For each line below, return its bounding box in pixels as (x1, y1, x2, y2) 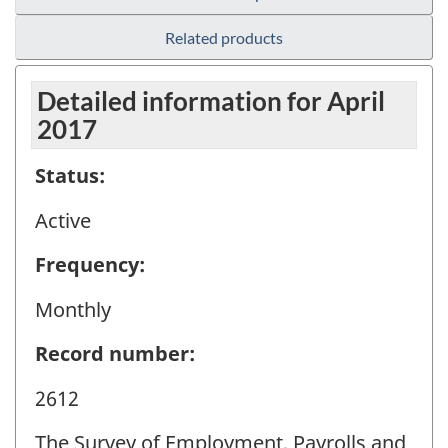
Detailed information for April (37, 85, 385, 118)
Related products (165, 28, 283, 48)
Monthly (35, 295, 111, 323)
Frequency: (35, 251, 145, 279)
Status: (35, 162, 105, 190)
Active (35, 206, 91, 234)
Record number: (35, 340, 195, 368)
